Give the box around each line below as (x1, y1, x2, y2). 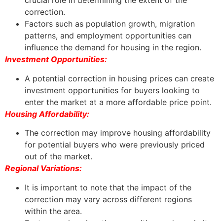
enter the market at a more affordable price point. (25, 97, 212, 107)
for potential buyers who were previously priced (25, 140, 205, 150)
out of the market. (25, 151, 92, 162)
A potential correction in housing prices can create (25, 73, 214, 83)
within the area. (25, 206, 82, 216)
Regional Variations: (5, 163, 82, 174)
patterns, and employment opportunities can (25, 31, 191, 41)
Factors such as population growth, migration (25, 19, 195, 29)
